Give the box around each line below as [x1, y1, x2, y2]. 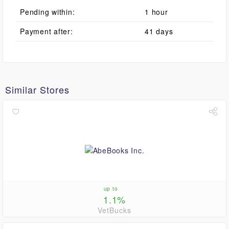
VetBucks [98, 205, 131, 216]
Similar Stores [5, 83, 70, 96]
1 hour [145, 7, 168, 17]
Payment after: [20, 26, 73, 36]
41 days [145, 26, 173, 36]
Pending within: [20, 7, 75, 17]
